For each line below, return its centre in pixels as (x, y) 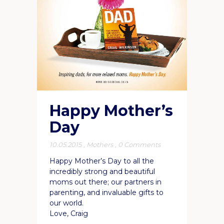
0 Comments (139, 144)
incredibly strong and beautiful (102, 171)
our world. (66, 203)
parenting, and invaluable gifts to (106, 192)
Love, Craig (69, 213)
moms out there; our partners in (105, 182)
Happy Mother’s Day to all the (102, 161)
